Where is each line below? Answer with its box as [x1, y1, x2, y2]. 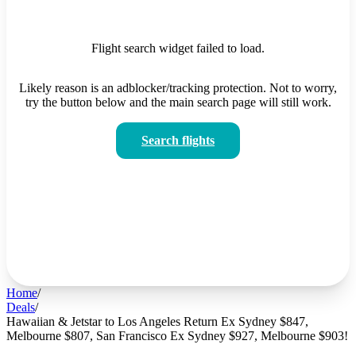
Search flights [141, 133, 215, 147]
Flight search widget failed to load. [91, 41, 265, 55]
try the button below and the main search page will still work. [25, 95, 331, 109]
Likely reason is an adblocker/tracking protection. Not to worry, [19, 80, 337, 95]
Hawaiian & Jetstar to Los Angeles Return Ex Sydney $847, [6, 314, 308, 328]
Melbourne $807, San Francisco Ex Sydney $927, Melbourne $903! [6, 328, 348, 342]
